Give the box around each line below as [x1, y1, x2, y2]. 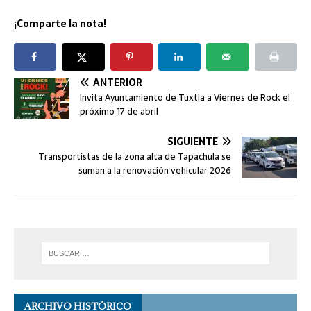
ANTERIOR [93, 75, 142, 91]
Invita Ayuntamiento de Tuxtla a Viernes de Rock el [80, 90, 290, 106]
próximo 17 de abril [80, 104, 158, 119]
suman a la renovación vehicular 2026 [78, 163, 231, 178]
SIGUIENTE [167, 134, 218, 150]
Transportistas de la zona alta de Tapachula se [38, 149, 231, 165]
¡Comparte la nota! [14, 16, 106, 32]
